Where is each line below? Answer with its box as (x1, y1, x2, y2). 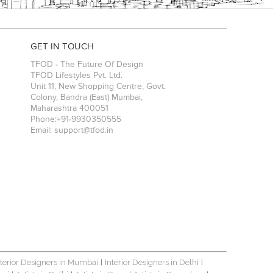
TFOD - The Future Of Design (30, 60, 144, 69)
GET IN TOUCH (30, 41, 94, 51)
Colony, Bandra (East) (30, 93, 110, 102)
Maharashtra (30, 104, 77, 113)
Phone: (30, 115, 57, 124)
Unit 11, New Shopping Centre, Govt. (30, 82, 166, 91)
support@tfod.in (54, 126, 114, 135)
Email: (30, 126, 52, 135)
